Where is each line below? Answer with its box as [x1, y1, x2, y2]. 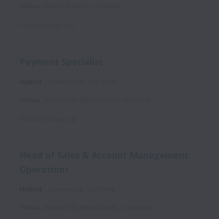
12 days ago [42, 114, 78, 123]
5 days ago [42, 21, 74, 30]
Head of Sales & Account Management [20, 149, 189, 161]
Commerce [48, 184, 83, 193]
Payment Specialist [20, 55, 103, 67]
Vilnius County [44, 1, 88, 10]
